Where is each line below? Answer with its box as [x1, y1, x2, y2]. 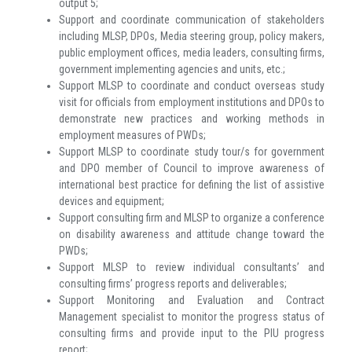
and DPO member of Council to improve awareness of [59, 162, 324, 175]
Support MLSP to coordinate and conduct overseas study [59, 79, 324, 93]
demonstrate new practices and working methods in [59, 112, 324, 126]
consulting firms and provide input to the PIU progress [59, 327, 324, 340]
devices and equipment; [59, 195, 164, 208]
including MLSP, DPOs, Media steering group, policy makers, [59, 30, 324, 43]
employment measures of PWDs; [59, 129, 206, 142]
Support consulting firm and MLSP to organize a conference [59, 211, 324, 225]
